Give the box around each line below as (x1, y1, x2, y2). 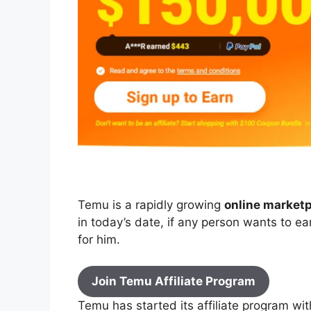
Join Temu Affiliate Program (92, 274, 255, 289)
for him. (78, 232, 120, 246)
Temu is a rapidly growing (78, 197, 224, 212)
